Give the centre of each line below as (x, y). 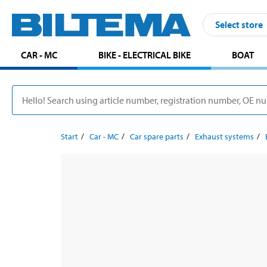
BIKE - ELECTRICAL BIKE (144, 55)
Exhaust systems (224, 136)
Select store (239, 25)
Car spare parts (157, 136)
